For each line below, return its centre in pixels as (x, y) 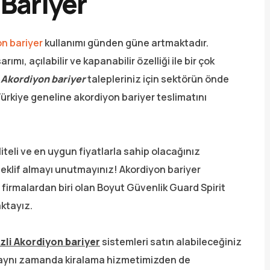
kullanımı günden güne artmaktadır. (126, 42)
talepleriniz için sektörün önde (157, 79)
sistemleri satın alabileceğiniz (171, 241)
